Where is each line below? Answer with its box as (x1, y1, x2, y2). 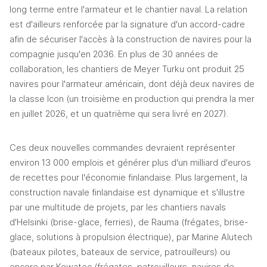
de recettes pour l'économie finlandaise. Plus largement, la (10, 172, 247, 184)
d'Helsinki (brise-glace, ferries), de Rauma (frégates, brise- (10, 217, 249, 228)
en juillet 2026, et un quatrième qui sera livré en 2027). (10, 108, 228, 120)
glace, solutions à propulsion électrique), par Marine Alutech (10, 232, 252, 243)
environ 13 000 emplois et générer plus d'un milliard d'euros (10, 157, 251, 169)
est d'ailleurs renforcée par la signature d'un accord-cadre (10, 19, 245, 30)
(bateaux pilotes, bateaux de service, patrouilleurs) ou (10, 247, 230, 258)
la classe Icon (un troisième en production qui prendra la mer (10, 94, 254, 105)
